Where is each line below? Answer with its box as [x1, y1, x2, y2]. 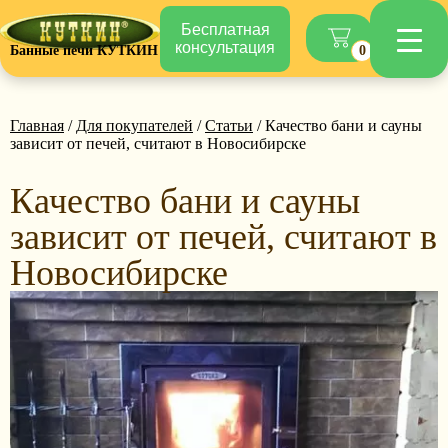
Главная [10, 117, 64, 134]
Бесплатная [180, 20, 270, 38]
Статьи [205, 117, 253, 134]
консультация [175, 38, 275, 56]
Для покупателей [76, 117, 193, 134]
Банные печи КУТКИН [10, 42, 158, 58]
